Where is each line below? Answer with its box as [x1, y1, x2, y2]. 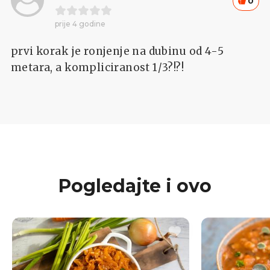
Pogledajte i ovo [58, 174, 212, 197]
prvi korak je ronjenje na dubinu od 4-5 [11, 44, 224, 58]
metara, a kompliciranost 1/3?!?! [11, 60, 184, 74]
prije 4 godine [55, 19, 105, 28]
